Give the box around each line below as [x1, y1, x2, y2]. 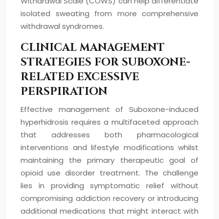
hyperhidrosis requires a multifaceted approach [21, 117, 198, 127]
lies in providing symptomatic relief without [21, 180, 198, 191]
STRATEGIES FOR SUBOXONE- [21, 55, 190, 69]
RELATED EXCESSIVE [21, 70, 139, 84]
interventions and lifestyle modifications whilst [21, 142, 198, 153]
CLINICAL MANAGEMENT [21, 41, 165, 55]
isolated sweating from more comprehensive [21, 8, 198, 19]
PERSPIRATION [21, 85, 108, 99]
